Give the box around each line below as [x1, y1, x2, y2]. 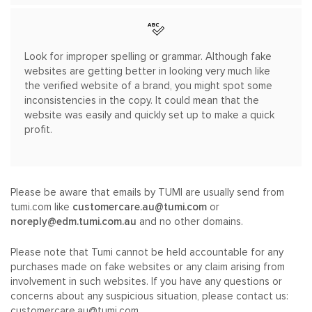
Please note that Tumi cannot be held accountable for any [10, 247, 283, 258]
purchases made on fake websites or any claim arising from [10, 261, 285, 272]
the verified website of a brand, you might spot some [24, 80, 273, 91]
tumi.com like [10, 202, 72, 213]
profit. [24, 124, 53, 135]
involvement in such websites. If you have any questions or [10, 276, 282, 287]
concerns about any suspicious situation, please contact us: [10, 290, 288, 302]
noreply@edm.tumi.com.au [10, 217, 136, 228]
